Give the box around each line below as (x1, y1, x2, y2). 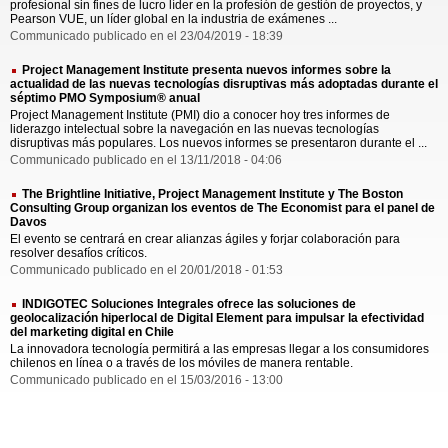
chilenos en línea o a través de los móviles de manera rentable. (10, 356, 353, 371)
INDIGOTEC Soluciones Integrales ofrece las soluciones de (22, 297, 356, 312)
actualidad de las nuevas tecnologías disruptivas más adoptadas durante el (10, 77, 438, 92)
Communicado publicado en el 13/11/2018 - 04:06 (10, 153, 282, 168)
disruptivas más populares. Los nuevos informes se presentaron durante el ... (10, 136, 427, 151)
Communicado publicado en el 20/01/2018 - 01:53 (10, 263, 283, 278)
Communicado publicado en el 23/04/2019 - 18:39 (10, 29, 283, 44)
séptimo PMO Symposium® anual (10, 91, 200, 106)
